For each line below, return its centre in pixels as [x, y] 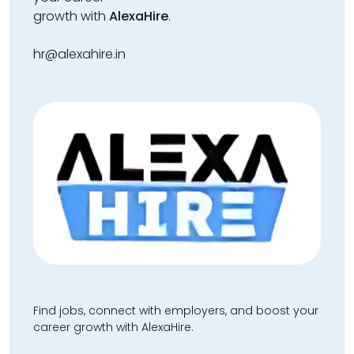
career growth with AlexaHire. [113, 327]
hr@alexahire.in [79, 55]
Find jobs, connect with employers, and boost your [176, 310]
